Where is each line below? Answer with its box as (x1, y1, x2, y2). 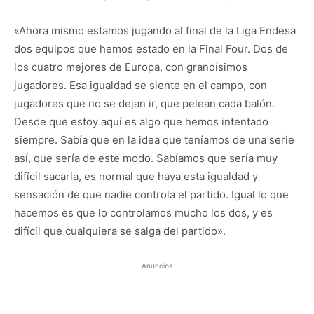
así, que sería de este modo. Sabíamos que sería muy (14, 151, 278, 165)
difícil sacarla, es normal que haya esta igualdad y (14, 170, 258, 183)
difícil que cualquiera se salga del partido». (14, 224, 226, 238)
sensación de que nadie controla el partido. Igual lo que (14, 188, 289, 201)
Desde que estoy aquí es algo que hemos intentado (14, 115, 268, 128)
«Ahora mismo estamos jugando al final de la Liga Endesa (14, 24, 296, 37)
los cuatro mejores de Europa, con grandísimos (14, 60, 247, 74)
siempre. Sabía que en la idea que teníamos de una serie (14, 133, 294, 146)
